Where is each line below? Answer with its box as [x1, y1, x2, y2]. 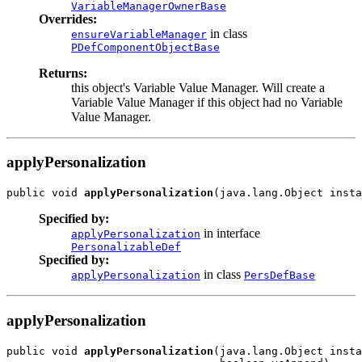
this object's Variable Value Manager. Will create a [71, 80, 325, 95]
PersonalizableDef [71, 241, 181, 254]
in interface [200, 226, 260, 241]
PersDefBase [244, 269, 315, 282]
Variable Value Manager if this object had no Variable [71, 95, 343, 109]
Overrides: [39, 11, 97, 26]
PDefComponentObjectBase [71, 40, 220, 53]
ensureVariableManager [71, 27, 207, 40]
